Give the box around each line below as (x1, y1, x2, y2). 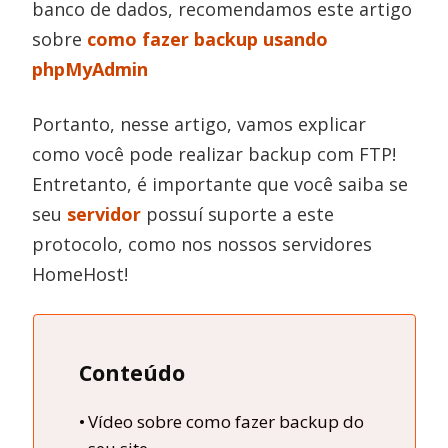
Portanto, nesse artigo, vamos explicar (32, 112, 367, 136)
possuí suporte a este (141, 202, 335, 226)
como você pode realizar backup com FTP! (32, 142, 397, 166)
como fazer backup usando (87, 27, 329, 51)
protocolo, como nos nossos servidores (32, 232, 373, 256)
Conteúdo (78, 357, 185, 387)
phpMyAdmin (32, 57, 149, 81)
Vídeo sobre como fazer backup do (87, 410, 364, 433)
